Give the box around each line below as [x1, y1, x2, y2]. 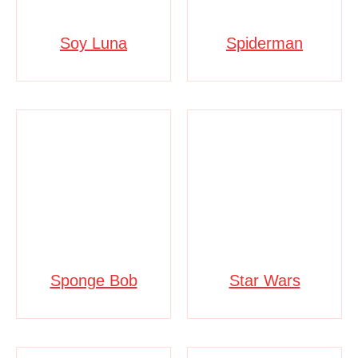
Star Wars [229, 271, 300, 289]
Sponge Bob [50, 271, 137, 289]
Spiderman [226, 34, 303, 52]
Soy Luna [60, 34, 127, 52]
